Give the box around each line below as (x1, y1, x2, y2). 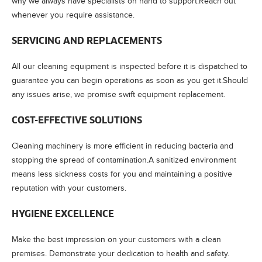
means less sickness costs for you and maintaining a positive (12, 169, 232, 178)
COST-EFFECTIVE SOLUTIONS (12, 115, 142, 125)
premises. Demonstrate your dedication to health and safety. (12, 249, 229, 258)
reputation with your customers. (12, 183, 126, 192)
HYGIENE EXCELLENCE (12, 209, 114, 219)
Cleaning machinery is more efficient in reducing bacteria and (12, 141, 233, 150)
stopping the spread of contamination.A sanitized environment (12, 155, 236, 164)
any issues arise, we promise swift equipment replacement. (12, 89, 225, 99)
